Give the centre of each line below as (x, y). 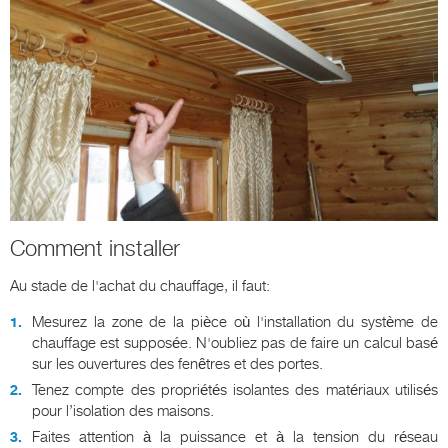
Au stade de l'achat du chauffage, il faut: (140, 285)
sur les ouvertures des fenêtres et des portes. (177, 363)
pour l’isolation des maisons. (123, 410)
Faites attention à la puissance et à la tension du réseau (235, 436)
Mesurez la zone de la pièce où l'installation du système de (235, 321)
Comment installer (95, 248)
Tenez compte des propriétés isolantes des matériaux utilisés (235, 389)
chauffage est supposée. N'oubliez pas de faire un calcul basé (235, 342)
